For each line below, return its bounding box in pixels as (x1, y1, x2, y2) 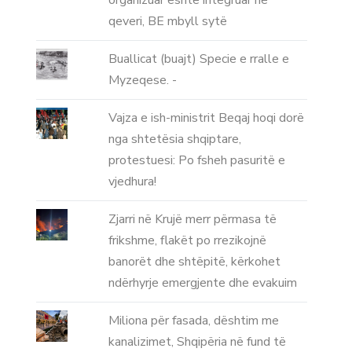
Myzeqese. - (108, 71, 177, 90)
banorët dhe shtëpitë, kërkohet (108, 253, 280, 271)
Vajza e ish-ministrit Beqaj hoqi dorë (108, 109, 304, 127)
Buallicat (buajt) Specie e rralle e (108, 50, 289, 68)
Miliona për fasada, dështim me (108, 312, 279, 330)
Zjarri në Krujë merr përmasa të (108, 211, 277, 229)
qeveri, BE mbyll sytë (108, 13, 227, 31)
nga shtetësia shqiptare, (108, 130, 241, 148)
